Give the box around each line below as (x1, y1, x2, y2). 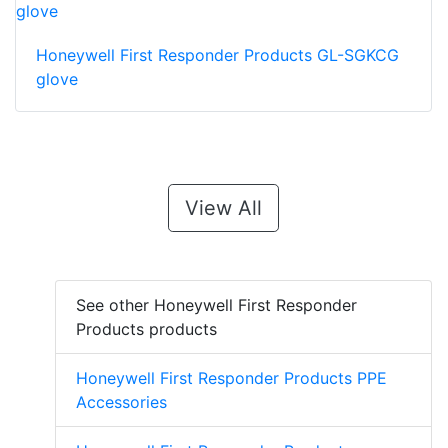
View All (185, 196, 262, 221)
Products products (76, 319, 217, 340)
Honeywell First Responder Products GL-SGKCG (36, 45, 399, 66)
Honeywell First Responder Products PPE (76, 368, 387, 389)
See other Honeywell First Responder (76, 295, 357, 316)
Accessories (76, 392, 167, 413)
